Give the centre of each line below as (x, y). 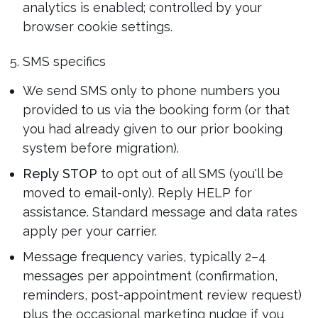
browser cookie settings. (97, 27)
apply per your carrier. (89, 231)
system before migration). (100, 148)
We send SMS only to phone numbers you (151, 91)
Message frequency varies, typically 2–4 (144, 257)
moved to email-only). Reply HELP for (137, 193)
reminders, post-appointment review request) (162, 295)
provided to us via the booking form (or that (156, 110)
